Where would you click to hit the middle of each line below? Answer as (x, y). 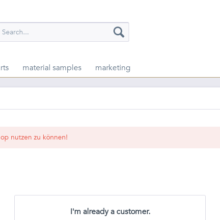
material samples (52, 68)
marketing (113, 68)
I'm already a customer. (110, 212)
